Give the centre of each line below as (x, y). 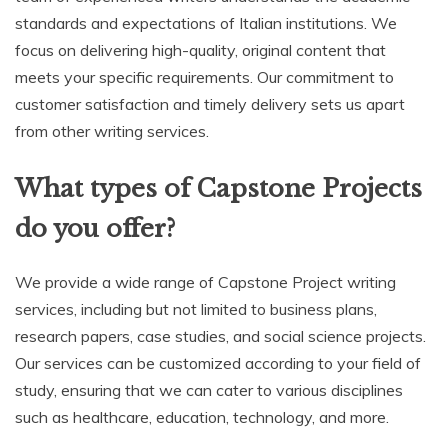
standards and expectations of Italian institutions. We (206, 22)
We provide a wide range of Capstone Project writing (205, 281)
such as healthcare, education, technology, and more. (202, 416)
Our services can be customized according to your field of (218, 362)
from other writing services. (112, 130)
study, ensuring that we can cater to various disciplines (209, 389)
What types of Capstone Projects (218, 188)
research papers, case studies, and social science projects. (220, 335)
